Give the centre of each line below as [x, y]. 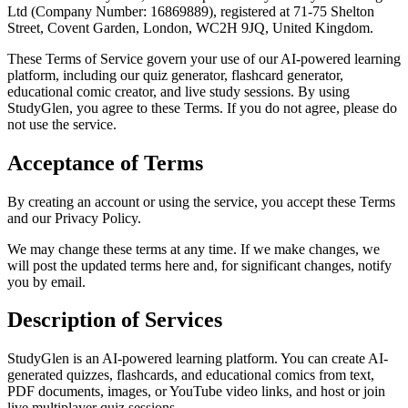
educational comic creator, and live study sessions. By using [178, 91]
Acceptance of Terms [105, 163]
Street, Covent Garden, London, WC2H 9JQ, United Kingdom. [190, 27]
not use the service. [62, 124]
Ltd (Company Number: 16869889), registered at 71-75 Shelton [191, 11]
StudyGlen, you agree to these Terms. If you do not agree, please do [202, 107]
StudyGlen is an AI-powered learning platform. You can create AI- [198, 359]
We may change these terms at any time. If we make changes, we [194, 249]
